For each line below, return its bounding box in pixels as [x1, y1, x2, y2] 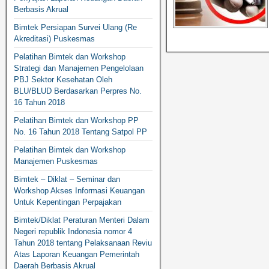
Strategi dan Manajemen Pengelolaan [14, 64, 144, 73]
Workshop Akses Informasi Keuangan [14, 186, 145, 196]
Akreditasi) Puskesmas [14, 34, 95, 44]
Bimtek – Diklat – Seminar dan [14, 175, 120, 184]
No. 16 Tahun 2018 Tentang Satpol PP [14, 127, 147, 137]
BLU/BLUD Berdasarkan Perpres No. [14, 86, 142, 96]
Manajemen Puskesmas [14, 157, 98, 166]
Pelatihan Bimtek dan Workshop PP [14, 116, 139, 125]
